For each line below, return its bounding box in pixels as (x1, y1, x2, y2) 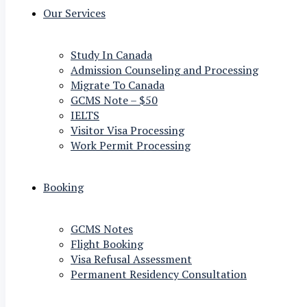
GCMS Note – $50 (71, 93, 158, 108)
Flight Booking (71, 236, 143, 251)
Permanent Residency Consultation (71, 267, 247, 282)
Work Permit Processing (71, 138, 191, 153)
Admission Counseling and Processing (71, 62, 258, 77)
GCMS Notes (71, 221, 133, 236)
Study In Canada (71, 47, 152, 62)
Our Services (43, 5, 106, 21)
